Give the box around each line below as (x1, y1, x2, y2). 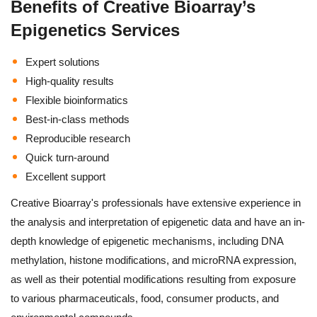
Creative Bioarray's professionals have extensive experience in (11, 196, 301, 209)
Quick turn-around (25, 151, 109, 163)
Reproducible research (25, 132, 130, 144)
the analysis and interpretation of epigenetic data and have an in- (11, 215, 305, 228)
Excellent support (25, 170, 105, 183)
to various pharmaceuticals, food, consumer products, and (11, 292, 279, 304)
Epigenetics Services (11, 20, 180, 40)
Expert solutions (25, 55, 100, 68)
